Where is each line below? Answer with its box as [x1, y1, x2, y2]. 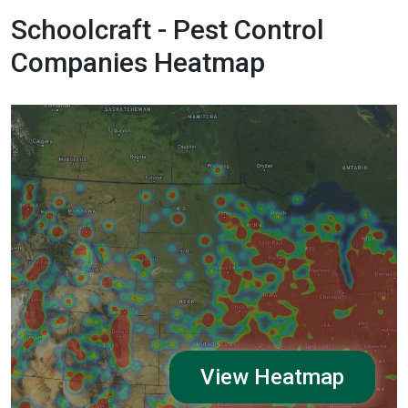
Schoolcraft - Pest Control [11, 13, 324, 46]
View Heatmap [199, 363, 344, 390]
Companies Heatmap [11, 46, 265, 78]
